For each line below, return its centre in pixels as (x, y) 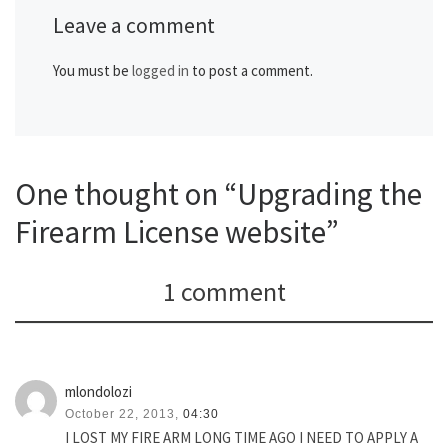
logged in (160, 71)
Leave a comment (133, 26)
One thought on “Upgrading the (218, 193)
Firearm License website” (177, 231)
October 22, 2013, (122, 414)
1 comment (224, 291)
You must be (92, 71)
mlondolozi (99, 392)
